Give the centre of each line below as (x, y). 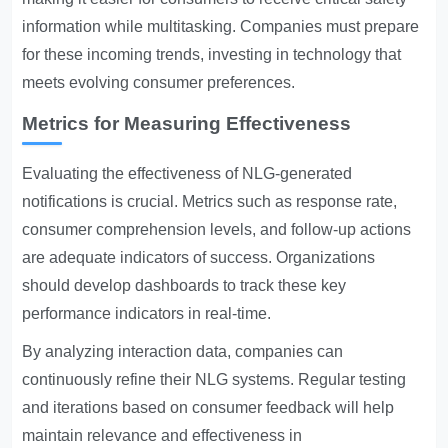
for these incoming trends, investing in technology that (212, 55)
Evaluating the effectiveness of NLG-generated (187, 174)
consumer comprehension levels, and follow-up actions (217, 230)
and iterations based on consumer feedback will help (208, 408)
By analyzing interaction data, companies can (183, 352)
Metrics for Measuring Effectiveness (187, 124)
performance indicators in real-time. (147, 314)
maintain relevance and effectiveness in (162, 436)
